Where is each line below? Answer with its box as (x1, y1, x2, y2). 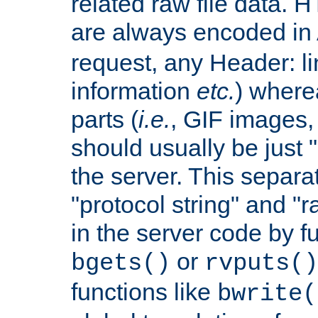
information (71, 77, 197, 104)
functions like (71, 278, 217, 305)
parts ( (71, 105, 138, 133)
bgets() (71, 249, 170, 277)
